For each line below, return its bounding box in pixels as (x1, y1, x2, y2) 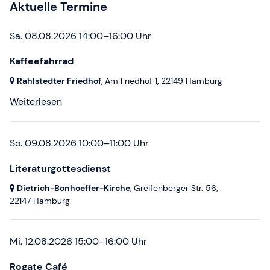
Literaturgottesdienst (10, 162, 111, 175)
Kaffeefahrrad (10, 55, 74, 68)
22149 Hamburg (161, 75, 222, 87)
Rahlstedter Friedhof (17, 75, 101, 87)
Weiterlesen (10, 95, 62, 108)
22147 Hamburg (10, 195, 70, 207)
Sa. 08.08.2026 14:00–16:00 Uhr (10, 30, 151, 43)
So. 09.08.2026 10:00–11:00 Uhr (10, 137, 149, 150)
